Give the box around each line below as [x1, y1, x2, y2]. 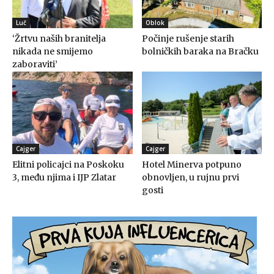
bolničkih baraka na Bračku [141, 45, 259, 57]
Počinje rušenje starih [141, 32, 234, 44]
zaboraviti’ [12, 58, 57, 70]
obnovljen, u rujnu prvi [141, 171, 239, 183]
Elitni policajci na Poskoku [12, 158, 124, 170]
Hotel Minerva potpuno [141, 158, 242, 170]
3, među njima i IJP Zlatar [12, 171, 116, 183]
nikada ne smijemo [12, 45, 93, 57]
